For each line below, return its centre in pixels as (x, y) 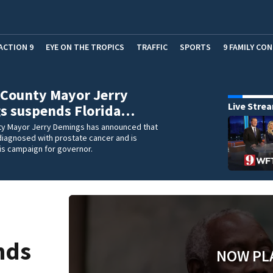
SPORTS (195, 47)
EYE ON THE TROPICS (85, 47)
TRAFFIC (152, 47)
